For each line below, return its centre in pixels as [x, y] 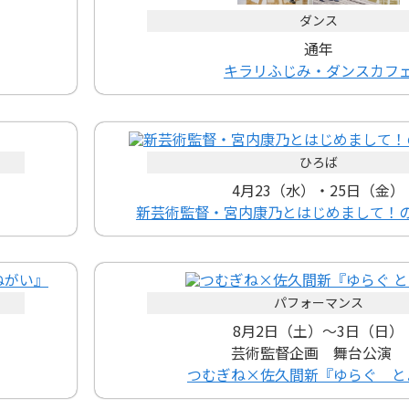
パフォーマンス [318, 303]
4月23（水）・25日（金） [319, 189]
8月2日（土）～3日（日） [319, 331]
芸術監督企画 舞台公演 [318, 353]
